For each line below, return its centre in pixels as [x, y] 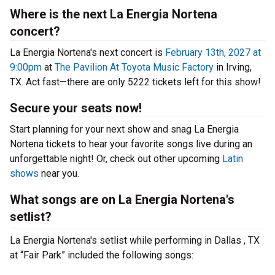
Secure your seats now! [76, 108]
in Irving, [233, 67]
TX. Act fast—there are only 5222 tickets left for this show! [135, 82]
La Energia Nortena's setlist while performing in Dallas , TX [135, 240]
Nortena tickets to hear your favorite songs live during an [131, 144]
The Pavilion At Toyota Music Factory [134, 67]
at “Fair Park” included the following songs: [102, 255]
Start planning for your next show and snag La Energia [124, 129]
